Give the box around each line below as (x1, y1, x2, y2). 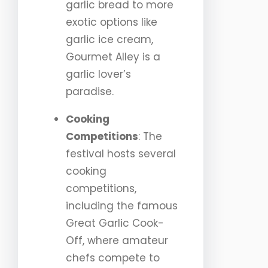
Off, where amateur (66, 233, 168, 248)
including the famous (66, 199, 178, 214)
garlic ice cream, (66, 32, 153, 47)
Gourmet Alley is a (66, 50, 160, 65)
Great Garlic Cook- (66, 216, 164, 231)
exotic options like (66, 15, 157, 30)
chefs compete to (66, 251, 160, 266)
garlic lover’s (66, 67, 131, 82)
